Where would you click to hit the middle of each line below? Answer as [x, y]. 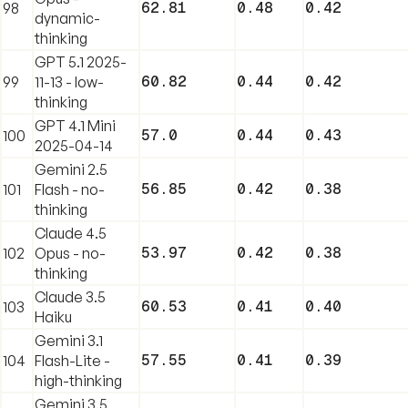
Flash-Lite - [72, 360]
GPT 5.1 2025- [81, 61]
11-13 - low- [69, 82]
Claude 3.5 [70, 296]
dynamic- [67, 18]
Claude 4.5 [71, 233]
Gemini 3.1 [69, 340]
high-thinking [78, 380]
